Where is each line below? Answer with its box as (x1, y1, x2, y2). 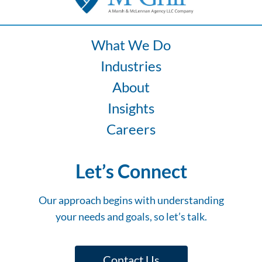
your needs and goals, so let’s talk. (55, 209, 207, 223)
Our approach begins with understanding (38, 193, 224, 206)
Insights (108, 99, 154, 116)
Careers (106, 120, 156, 137)
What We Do (91, 36, 171, 53)
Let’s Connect (75, 159, 187, 182)
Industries (101, 57, 161, 74)
